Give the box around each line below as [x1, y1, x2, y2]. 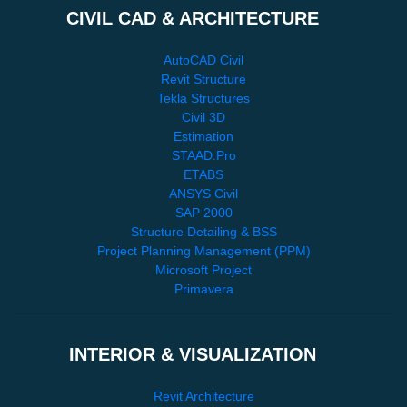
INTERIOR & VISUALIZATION [69, 343, 338, 364]
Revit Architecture [153, 388, 254, 403]
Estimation [174, 128, 233, 144]
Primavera [174, 281, 233, 296]
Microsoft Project [155, 262, 252, 277]
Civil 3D [182, 109, 225, 124]
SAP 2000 [174, 204, 233, 220]
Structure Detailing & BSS [130, 223, 277, 239]
